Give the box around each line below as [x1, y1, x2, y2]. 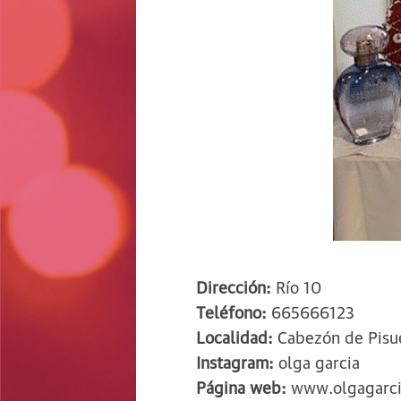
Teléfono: [196, 299, 272, 323]
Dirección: [196, 274, 277, 298]
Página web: [196, 374, 292, 398]
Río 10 [276, 274, 322, 298]
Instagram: [196, 349, 279, 373]
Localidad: [196, 324, 278, 348]
